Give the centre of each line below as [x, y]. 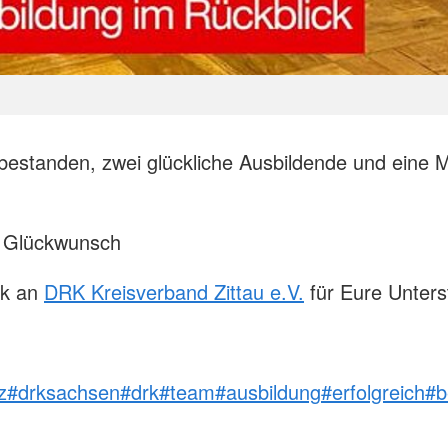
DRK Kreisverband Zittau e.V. [174, 292]
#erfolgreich [373, 392]
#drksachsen [63, 392]
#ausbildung [268, 392]
